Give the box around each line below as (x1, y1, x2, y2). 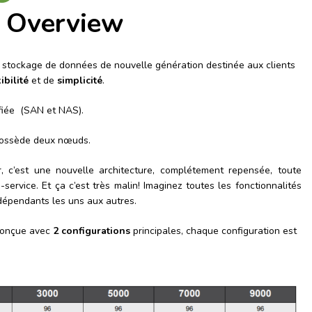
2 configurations (53, 224, 130, 237)
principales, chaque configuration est (130, 224, 297, 237)
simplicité (57, 73, 102, 87)
